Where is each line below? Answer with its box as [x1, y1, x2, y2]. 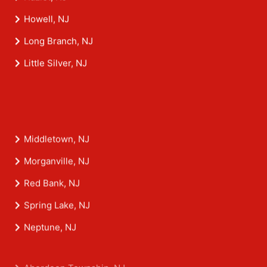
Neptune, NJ [24, 228, 76, 240]
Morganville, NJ [24, 162, 89, 173]
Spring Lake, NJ [24, 206, 90, 218]
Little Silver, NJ [24, 58, 87, 70]
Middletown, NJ [24, 139, 89, 151]
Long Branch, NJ [24, 36, 93, 48]
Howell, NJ [24, 14, 69, 26]
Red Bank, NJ [24, 184, 80, 195]
